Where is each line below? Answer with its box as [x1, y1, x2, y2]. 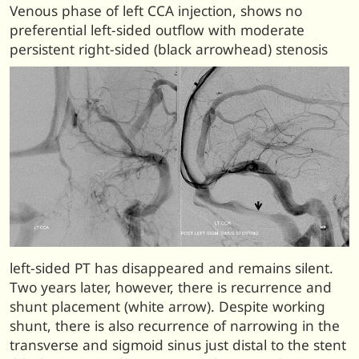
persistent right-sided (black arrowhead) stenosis [10, 40, 328, 59]
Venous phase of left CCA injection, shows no [10, 2, 302, 21]
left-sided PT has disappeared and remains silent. [10, 258, 337, 277]
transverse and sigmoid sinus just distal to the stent [10, 335, 346, 354]
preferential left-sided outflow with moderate [10, 21, 305, 40]
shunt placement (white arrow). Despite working [10, 296, 325, 316]
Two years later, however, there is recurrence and [10, 277, 332, 296]
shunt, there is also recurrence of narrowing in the [10, 316, 340, 335]
